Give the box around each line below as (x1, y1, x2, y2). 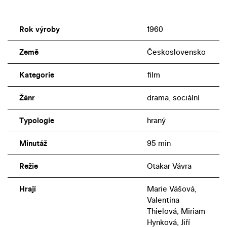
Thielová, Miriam (146, 205, 205, 216)
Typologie (19, 115, 54, 126)
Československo (146, 46, 206, 57)
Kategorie (19, 69, 54, 80)
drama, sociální (146, 92, 200, 103)
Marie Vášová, (146, 183, 197, 194)
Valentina (146, 194, 179, 205)
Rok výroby (19, 23, 60, 34)
